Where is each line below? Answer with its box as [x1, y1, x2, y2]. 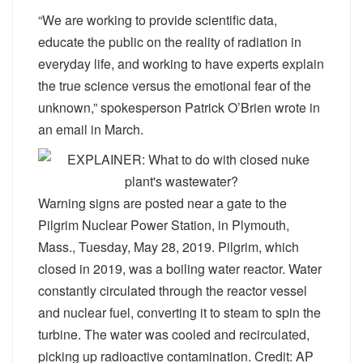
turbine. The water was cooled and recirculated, [38, 325, 310, 344]
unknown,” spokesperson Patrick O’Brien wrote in [38, 98, 320, 117]
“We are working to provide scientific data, [38, 11, 277, 29]
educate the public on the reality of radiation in [38, 32, 301, 51]
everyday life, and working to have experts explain [38, 54, 324, 73]
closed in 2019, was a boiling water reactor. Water [38, 259, 322, 278]
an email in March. [38, 120, 143, 139]
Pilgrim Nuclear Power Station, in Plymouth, [38, 216, 289, 234]
